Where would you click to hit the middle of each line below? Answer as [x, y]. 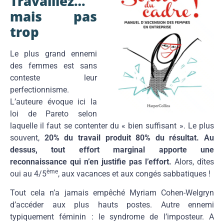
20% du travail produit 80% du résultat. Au [127, 137]
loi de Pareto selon [53, 113]
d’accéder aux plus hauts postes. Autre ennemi [112, 205]
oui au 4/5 [28, 173]
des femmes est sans [53, 65]
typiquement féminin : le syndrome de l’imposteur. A [112, 217]
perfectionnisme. [39, 89]
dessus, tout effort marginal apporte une [112, 149]
